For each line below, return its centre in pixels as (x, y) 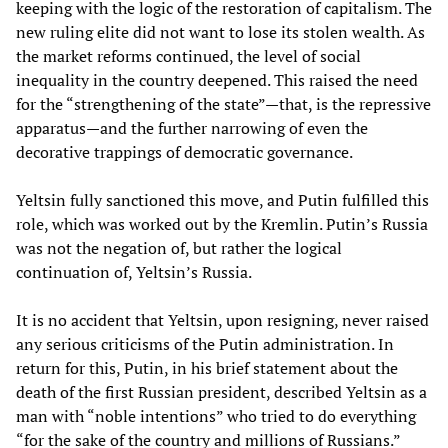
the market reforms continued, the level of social (188, 56)
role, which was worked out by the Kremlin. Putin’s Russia (222, 224)
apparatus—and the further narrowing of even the (192, 128)
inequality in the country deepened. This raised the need (217, 80)
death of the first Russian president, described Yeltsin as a (221, 392)
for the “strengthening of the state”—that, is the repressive (223, 104)
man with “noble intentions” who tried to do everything (216, 416)
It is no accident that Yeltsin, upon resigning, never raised (222, 320)
